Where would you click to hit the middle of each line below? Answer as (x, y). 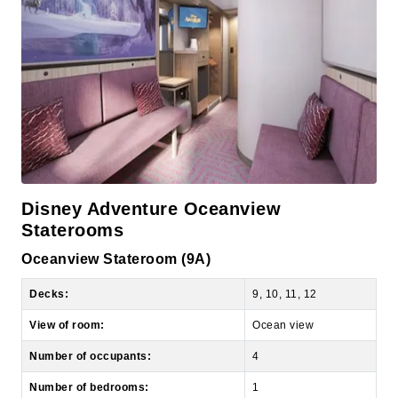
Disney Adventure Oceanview (151, 167)
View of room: (67, 284)
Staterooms (72, 189)
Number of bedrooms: (89, 346)
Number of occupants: (90, 315)
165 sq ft (275, 377)
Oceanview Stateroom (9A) (116, 218)
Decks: (49, 253)
